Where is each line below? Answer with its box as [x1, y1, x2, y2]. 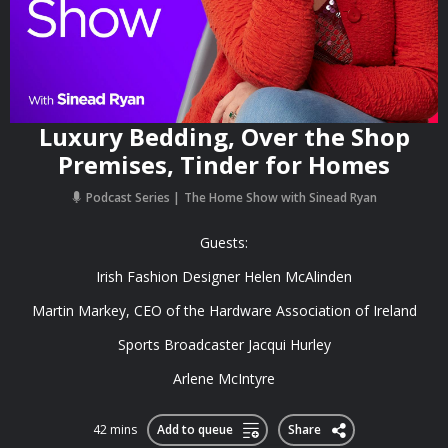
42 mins [93, 421, 137, 438]
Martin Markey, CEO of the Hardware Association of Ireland [31, 301, 417, 320]
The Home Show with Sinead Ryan [184, 189, 377, 206]
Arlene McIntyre [173, 369, 275, 388]
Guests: [200, 233, 248, 252]
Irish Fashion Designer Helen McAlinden [96, 267, 352, 286]
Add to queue [156, 421, 233, 438]
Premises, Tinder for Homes [58, 148, 390, 181]
